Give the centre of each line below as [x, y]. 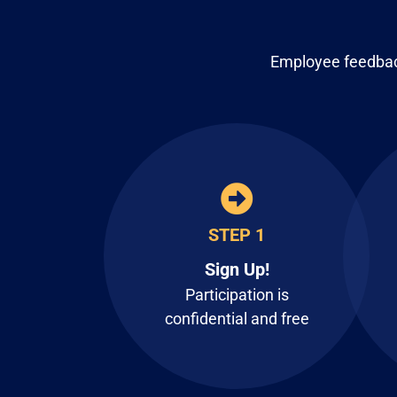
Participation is [237, 294]
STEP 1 [237, 234]
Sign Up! [237, 269]
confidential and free [237, 318]
